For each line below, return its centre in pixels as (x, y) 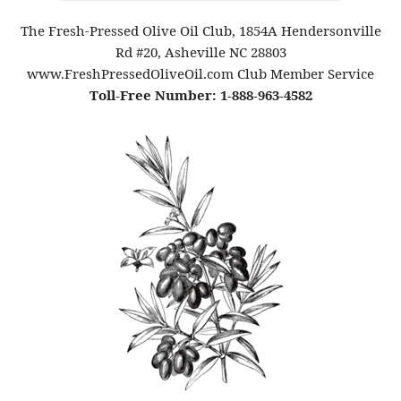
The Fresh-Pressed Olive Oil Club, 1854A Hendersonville (200, 30)
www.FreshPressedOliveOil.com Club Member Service (200, 73)
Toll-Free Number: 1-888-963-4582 (200, 94)
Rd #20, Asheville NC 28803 (200, 51)
